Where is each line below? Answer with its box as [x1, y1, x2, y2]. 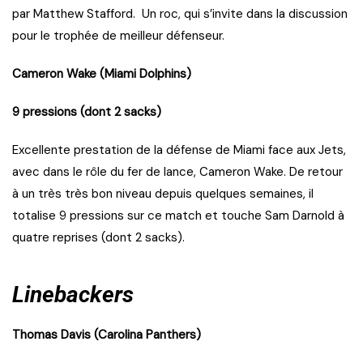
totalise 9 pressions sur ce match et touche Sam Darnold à [12, 207, 344, 224]
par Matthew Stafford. [12, 6, 135, 23]
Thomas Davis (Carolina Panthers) [12, 327, 201, 344]
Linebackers [12, 281, 134, 309]
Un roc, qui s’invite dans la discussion [142, 6, 348, 23]
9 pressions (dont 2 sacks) [12, 104, 161, 121]
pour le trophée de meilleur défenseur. [12, 28, 224, 45]
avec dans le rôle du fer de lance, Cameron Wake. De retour [12, 164, 343, 181]
